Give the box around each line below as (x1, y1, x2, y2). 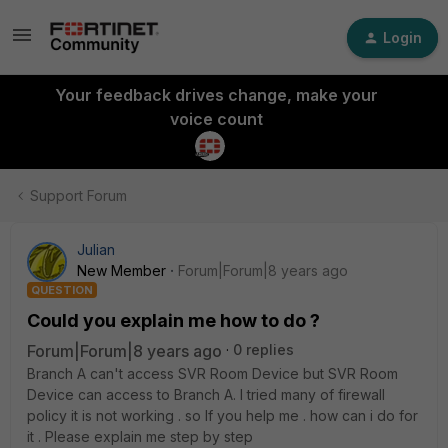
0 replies (233, 341, 294, 358)
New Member (77, 262, 166, 279)
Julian (77, 241, 115, 258)
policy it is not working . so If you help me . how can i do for (27, 407, 418, 424)
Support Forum (30, 187, 127, 204)
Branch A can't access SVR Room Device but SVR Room (27, 365, 398, 382)
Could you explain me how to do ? (27, 310, 320, 331)
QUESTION (31, 283, 93, 297)
